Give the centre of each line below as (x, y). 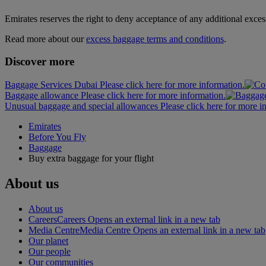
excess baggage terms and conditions (155, 39)
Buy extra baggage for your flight (91, 158)
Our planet (48, 240)
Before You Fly (57, 137)
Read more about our (45, 39)
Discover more (39, 62)
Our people (50, 251)
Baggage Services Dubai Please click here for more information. (125, 85)
